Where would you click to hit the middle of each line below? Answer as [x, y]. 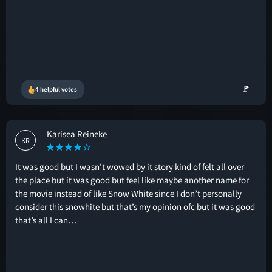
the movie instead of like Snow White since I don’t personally [128, 193]
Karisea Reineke [77, 134]
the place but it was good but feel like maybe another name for [132, 180]
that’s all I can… [46, 220]
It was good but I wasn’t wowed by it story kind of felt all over [130, 167]
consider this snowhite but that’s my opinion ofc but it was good [135, 207]
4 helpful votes [56, 89]
